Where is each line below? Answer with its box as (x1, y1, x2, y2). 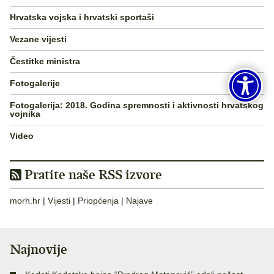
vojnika (10, 109, 40, 119)
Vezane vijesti (10, 34, 67, 45)
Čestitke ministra (10, 56, 80, 67)
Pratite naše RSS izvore (21, 166, 162, 183)
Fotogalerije (10, 78, 60, 89)
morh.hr (10, 195, 40, 206)
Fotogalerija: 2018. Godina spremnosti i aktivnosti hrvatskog (10, 100, 264, 111)
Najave (126, 195, 153, 206)
